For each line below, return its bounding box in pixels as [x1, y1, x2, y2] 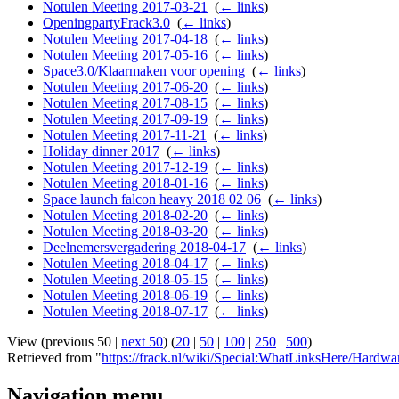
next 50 [121, 334, 163, 350]
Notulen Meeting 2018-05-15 [43, 272, 208, 288]
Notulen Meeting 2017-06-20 [43, 79, 208, 95]
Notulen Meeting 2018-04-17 [43, 256, 208, 272]
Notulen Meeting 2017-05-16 [43, 47, 208, 63]
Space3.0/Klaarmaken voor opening [43, 63, 245, 79]
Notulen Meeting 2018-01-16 [43, 175, 208, 191]
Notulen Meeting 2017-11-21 [43, 127, 207, 143]
